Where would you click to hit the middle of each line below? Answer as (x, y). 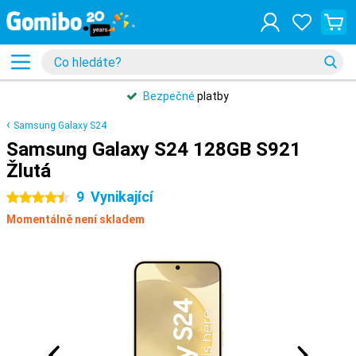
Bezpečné (169, 96)
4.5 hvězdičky (41, 198)
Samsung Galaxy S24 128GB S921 (154, 149)
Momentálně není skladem (75, 219)
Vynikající (122, 197)
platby (212, 96)
